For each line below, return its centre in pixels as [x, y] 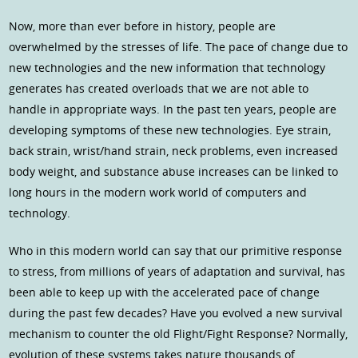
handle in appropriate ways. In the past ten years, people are [173, 109]
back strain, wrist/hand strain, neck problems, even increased [174, 151]
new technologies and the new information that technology [167, 68]
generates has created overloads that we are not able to [159, 89]
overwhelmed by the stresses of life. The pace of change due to [179, 47]
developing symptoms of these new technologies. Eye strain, [170, 130]
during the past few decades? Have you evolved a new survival [176, 313]
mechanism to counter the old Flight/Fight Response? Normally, [179, 334]
